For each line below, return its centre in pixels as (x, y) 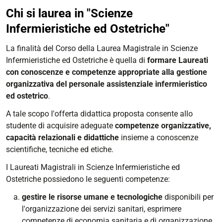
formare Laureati (177, 60)
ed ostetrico (27, 96)
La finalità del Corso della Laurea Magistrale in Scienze (102, 49)
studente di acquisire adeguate (59, 126)
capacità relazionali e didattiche (62, 138)
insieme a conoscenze (159, 138)
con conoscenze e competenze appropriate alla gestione (107, 72)
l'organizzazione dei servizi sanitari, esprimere (102, 209)
